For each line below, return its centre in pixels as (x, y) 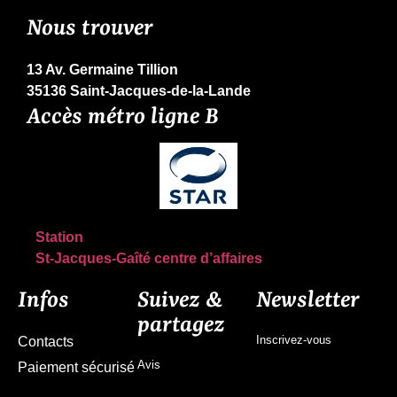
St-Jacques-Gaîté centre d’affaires (149, 259)
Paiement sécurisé (76, 367)
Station (59, 237)
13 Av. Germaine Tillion (102, 70)
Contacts (46, 341)
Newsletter (308, 300)
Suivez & (179, 300)
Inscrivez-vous (294, 339)
